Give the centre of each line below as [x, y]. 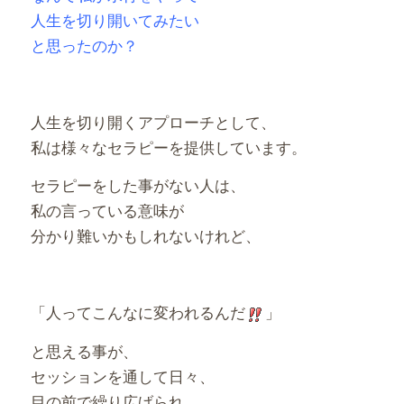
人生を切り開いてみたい [115, 20]
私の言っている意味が [107, 210]
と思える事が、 [84, 350]
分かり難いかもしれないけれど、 [145, 235]
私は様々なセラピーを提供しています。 [168, 146]
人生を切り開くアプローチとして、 [153, 121]
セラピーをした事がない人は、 [138, 185]
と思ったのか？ [84, 45]
